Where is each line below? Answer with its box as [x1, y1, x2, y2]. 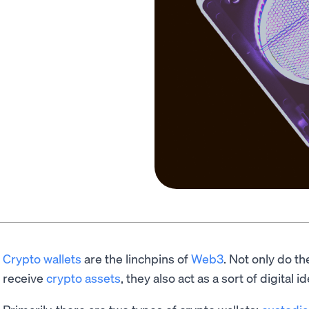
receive [3, 270, 46, 286]
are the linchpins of [81, 250, 191, 266]
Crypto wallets [3, 250, 81, 266]
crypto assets [46, 270, 121, 286]
